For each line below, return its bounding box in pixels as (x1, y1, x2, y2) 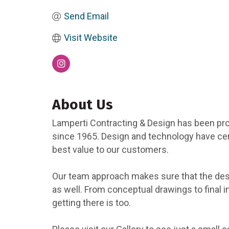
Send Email (63, 11, 109, 22)
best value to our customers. (52, 144, 169, 155)
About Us (52, 96, 113, 113)
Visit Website (63, 32, 118, 43)
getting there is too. (52, 197, 131, 209)
